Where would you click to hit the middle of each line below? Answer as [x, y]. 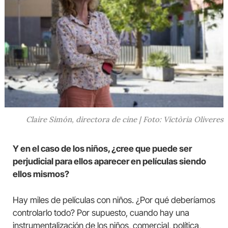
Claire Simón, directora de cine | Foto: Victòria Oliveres [124, 119]
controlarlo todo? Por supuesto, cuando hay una [101, 212]
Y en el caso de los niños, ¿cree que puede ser [102, 148]
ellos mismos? [41, 174]
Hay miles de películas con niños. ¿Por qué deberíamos [114, 200]
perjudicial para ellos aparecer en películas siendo [109, 161]
